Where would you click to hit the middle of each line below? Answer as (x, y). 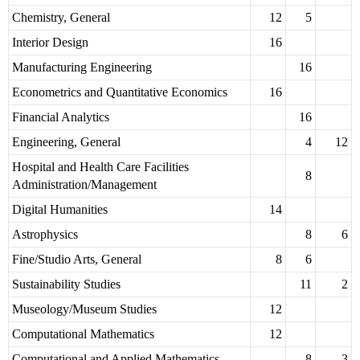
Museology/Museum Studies (84, 309)
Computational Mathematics (83, 334)
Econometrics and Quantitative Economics (120, 92)
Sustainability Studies (66, 284)
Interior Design (50, 43)
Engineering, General (66, 142)
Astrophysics (45, 235)
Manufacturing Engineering (82, 67)
